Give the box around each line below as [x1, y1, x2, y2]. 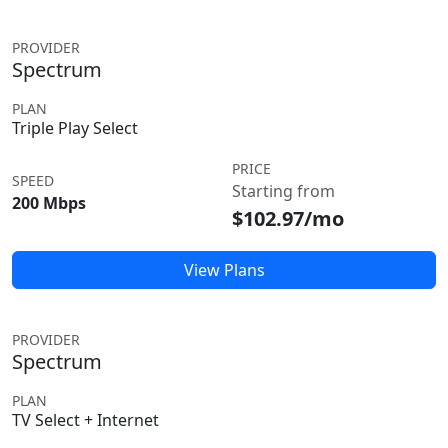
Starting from [232, 180, 335, 202]
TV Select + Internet [12, 409, 159, 431]
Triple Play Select [12, 117, 138, 139]
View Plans [183, 259, 265, 281]
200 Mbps [12, 192, 86, 214]
